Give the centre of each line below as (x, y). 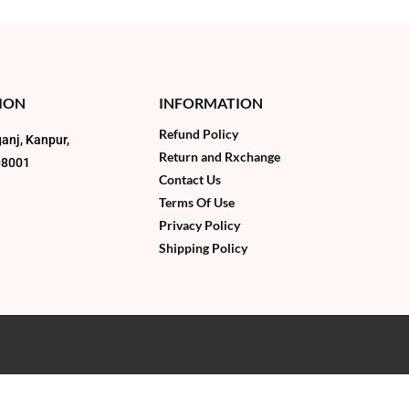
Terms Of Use (197, 202)
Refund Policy (199, 133)
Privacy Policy (199, 225)
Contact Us (190, 179)
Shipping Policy (203, 247)
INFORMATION (211, 102)
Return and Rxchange (220, 156)
